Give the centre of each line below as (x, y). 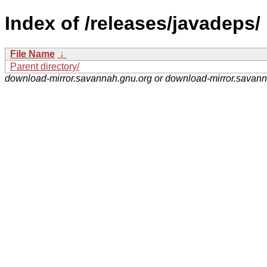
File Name (32, 54)
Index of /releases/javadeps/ (133, 24)
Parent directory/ (45, 66)
